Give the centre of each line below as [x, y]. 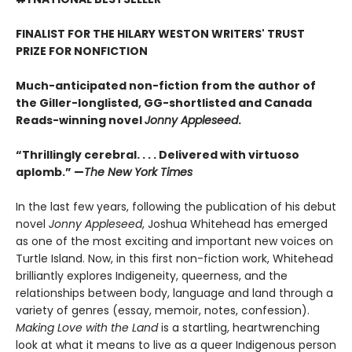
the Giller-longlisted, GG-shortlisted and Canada [164, 103]
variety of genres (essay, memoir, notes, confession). [163, 311]
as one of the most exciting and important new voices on [174, 242]
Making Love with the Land [87, 328]
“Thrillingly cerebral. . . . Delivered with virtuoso [158, 155]
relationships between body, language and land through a [174, 293]
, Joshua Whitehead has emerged [235, 224]
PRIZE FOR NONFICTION [82, 51]
